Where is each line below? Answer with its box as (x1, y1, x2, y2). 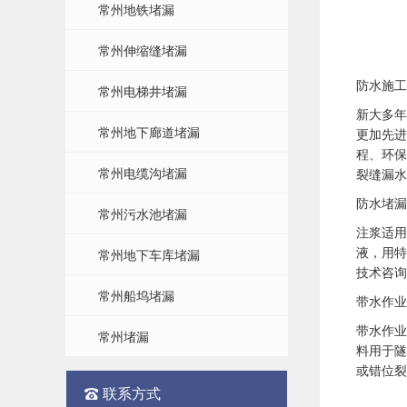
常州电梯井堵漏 (98, 83, 187, 100)
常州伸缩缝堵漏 (98, 42, 187, 59)
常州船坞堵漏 (98, 287, 174, 304)
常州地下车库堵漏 (98, 246, 200, 263)
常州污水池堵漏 (98, 205, 187, 223)
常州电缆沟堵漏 (98, 164, 187, 182)
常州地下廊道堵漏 (98, 124, 200, 141)
